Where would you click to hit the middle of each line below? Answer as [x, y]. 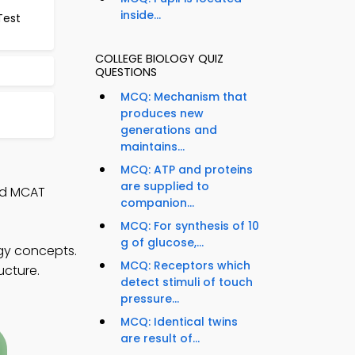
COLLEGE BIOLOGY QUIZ [159, 59]
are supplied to [165, 187]
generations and [169, 130]
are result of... [160, 339]
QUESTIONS [126, 73]
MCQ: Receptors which [185, 266]
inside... [141, 15]
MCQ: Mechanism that [184, 97]
